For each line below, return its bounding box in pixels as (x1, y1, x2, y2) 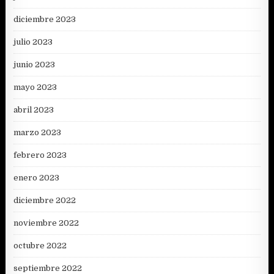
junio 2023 (13, 60, 56, 70)
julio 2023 (13, 37, 53, 47)
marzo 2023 (13, 128, 62, 138)
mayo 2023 (13, 83, 57, 92)
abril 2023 (13, 105, 54, 115)
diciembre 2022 (13, 196, 76, 206)
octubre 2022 (13, 241, 67, 251)
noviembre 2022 (13, 218, 80, 228)
